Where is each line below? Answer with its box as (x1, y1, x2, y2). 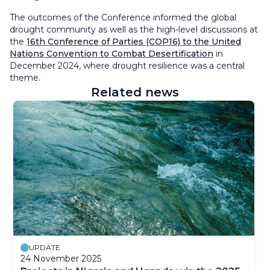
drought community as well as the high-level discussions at (10, 24, 258, 36)
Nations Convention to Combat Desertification (10, 48, 213, 60)
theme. (10, 72, 40, 84)
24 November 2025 (20, 253, 101, 265)
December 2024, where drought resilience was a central (10, 60, 245, 72)
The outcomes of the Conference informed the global (10, 12, 236, 24)
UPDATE (29, 243, 60, 253)
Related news (91, 85, 179, 100)
